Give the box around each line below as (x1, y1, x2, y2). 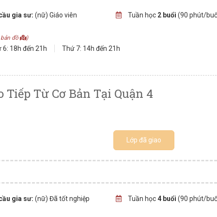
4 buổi (157, 195, 176, 202)
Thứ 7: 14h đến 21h (62, 45, 120, 52)
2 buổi (157, 11, 176, 19)
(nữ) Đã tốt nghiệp (33, 195, 90, 202)
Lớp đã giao (126, 136, 162, 144)
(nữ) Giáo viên (33, 11, 77, 19)
